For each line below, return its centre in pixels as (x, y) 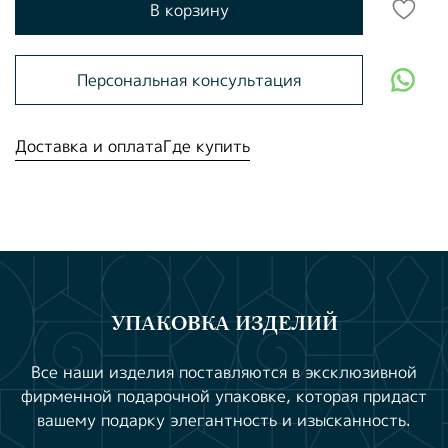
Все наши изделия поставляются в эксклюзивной (224, 372)
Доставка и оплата (89, 145)
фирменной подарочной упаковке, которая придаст (224, 396)
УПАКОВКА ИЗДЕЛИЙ (224, 324)
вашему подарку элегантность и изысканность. (224, 420)
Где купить (206, 145)
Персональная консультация (189, 79)
